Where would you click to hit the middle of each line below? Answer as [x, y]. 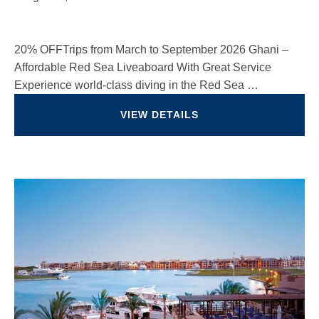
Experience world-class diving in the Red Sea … [136, 85]
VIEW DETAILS [159, 115]
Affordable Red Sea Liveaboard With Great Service [143, 67]
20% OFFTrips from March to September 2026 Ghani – [151, 49]
